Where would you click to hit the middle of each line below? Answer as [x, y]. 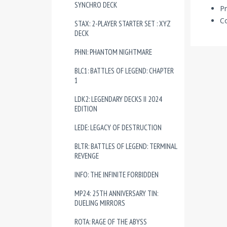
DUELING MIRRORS [100, 203]
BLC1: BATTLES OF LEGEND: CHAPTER [124, 71]
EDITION [86, 109]
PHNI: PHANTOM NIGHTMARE [113, 52]
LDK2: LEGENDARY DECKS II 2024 [118, 99]
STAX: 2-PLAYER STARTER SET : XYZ [123, 24]
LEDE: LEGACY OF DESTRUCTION [118, 127]
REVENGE [87, 156]
